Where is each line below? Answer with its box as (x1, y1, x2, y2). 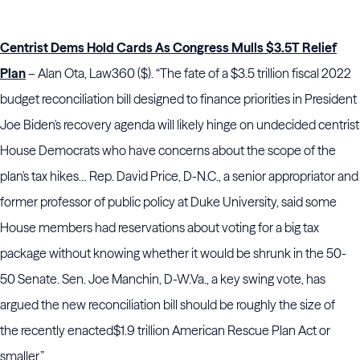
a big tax (276, 219, 319, 235)
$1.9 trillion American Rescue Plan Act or (113, 322, 330, 338)
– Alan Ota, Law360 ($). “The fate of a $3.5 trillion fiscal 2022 (26, 65, 351, 81)
